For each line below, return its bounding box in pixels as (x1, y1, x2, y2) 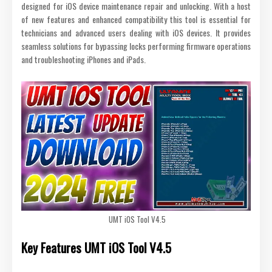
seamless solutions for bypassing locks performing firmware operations (21, 39, 251, 52)
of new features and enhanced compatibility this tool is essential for (21, 12, 251, 25)
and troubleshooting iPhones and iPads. (21, 52, 146, 66)
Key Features (21, 237, 81, 257)
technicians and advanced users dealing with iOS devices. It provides (21, 25, 251, 39)
